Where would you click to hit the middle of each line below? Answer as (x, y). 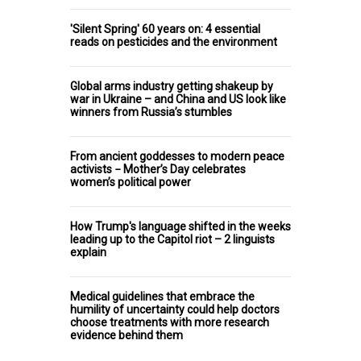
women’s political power (131, 182)
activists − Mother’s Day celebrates (158, 169)
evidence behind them (127, 335)
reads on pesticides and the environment (174, 41)
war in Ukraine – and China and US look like (178, 99)
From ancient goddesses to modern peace (177, 156)
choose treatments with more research (170, 322)
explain (88, 252)
